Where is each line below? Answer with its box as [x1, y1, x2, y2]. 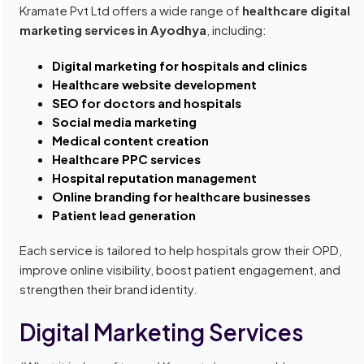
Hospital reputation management [52, 170, 258, 186]
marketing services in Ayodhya [19, 22, 207, 38]
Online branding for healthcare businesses [52, 188, 311, 205]
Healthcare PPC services [52, 151, 201, 167]
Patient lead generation [52, 207, 197, 223]
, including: [206, 22, 267, 38]
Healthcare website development [52, 76, 258, 93]
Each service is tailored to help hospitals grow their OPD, [19, 242, 343, 258]
